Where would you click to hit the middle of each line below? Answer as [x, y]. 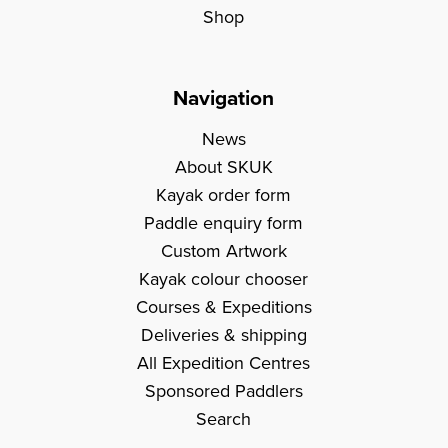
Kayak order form [224, 194]
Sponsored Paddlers [223, 390]
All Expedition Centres [224, 362]
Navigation [224, 97]
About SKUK [223, 166]
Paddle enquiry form [224, 222]
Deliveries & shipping [223, 334]
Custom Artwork [223, 250]
